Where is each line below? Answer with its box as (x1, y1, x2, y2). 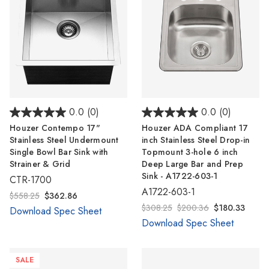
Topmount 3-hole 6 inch (142, 146, 238, 159)
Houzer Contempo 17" (10, 122, 100, 134)
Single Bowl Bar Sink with (10, 146, 109, 159)
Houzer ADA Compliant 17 (142, 122, 248, 134)
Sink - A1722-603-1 (142, 170, 218, 183)
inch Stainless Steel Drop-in (142, 134, 250, 147)
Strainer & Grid (10, 158, 70, 171)
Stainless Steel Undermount (10, 134, 119, 147)
